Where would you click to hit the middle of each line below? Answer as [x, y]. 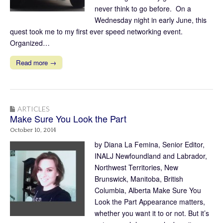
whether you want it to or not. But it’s [152, 213]
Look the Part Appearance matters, [150, 202]
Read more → [36, 63]
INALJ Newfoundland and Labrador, [151, 156]
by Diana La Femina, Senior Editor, [150, 145]
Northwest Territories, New [136, 167]
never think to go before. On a [143, 9]
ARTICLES [33, 109]
